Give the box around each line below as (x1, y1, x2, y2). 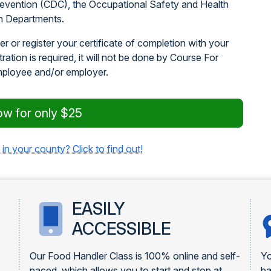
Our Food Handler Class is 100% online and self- (29, 250, 240, 262)
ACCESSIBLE (71, 218, 171, 239)
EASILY (71, 198, 125, 219)
